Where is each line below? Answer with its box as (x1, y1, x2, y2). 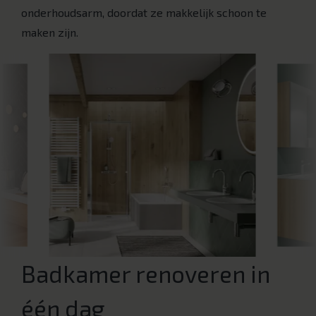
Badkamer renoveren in (21, 260, 270, 288)
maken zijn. (21, 25, 78, 39)
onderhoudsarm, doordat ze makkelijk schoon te (21, 6, 267, 20)
